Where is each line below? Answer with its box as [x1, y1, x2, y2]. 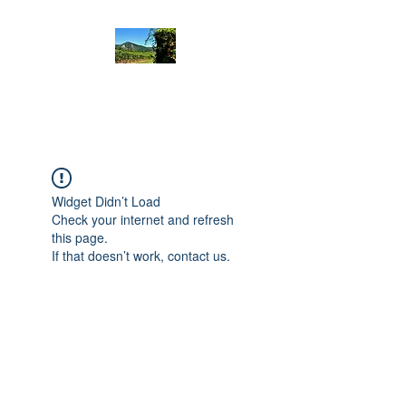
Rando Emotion [79, 78, 211, 100]
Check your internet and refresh [52, 210, 234, 228]
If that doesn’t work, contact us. [52, 246, 230, 265]
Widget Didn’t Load [52, 192, 160, 210]
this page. [52, 228, 108, 246]
